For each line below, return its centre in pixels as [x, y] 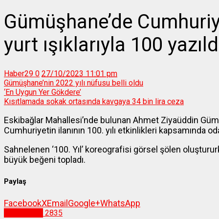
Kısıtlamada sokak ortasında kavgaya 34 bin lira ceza [94, 102]
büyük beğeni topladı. [45, 160]
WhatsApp [120, 203]
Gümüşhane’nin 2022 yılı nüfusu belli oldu [74, 83]
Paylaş [15, 182]
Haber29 [19, 74]
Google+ [84, 203]
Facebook [23, 203]
